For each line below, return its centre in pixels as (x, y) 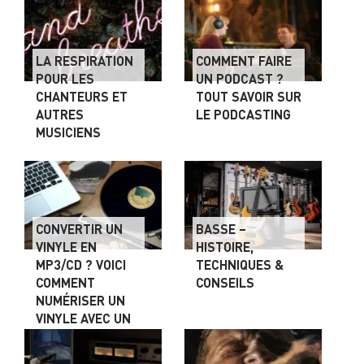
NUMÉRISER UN (80, 300)
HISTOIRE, (225, 246)
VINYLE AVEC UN (83, 318)
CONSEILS (225, 282)
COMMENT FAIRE (244, 60)
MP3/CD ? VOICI (81, 264)
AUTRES (60, 114)
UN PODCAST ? (240, 78)
